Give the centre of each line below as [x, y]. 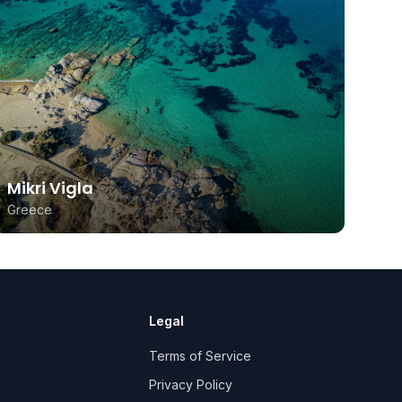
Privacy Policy [191, 385]
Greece [30, 210]
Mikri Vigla [50, 188]
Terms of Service [201, 356]
